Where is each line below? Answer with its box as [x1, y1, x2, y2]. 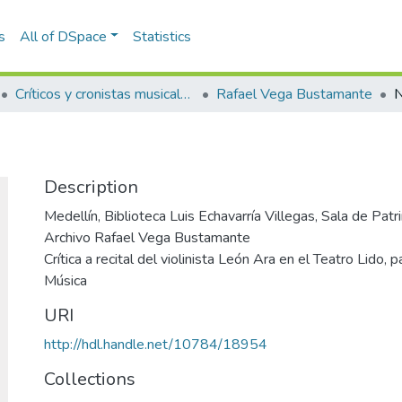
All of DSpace [19, 26, 107, 47]
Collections [44, 367, 135, 391]
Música [44, 271, 87, 291]
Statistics [133, 26, 192, 47]
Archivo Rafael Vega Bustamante [44, 228, 250, 248]
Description [44, 175, 138, 199]
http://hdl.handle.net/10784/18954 [44, 335, 267, 354]
